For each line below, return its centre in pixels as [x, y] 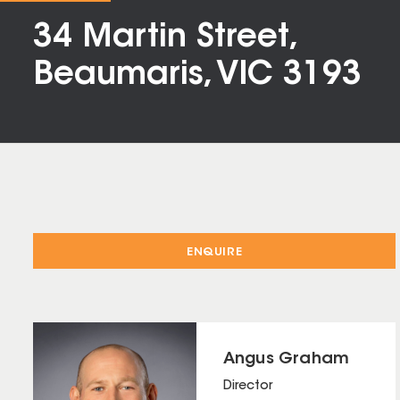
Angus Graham [286, 360]
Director [247, 387]
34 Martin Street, [164, 38]
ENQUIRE [215, 252]
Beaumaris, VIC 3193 [197, 76]
